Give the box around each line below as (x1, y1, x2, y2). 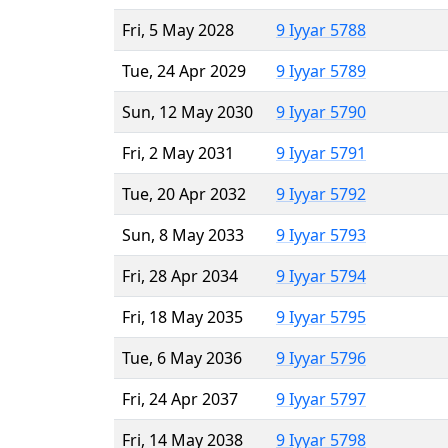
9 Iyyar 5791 (276, 141, 366, 164)
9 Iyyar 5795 (276, 305, 366, 328)
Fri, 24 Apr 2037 (122, 387, 238, 410)
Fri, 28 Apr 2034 (122, 264, 238, 287)
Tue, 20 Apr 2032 (122, 182, 246, 205)
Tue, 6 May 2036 (122, 346, 242, 369)
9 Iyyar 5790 (276, 100, 366, 123)
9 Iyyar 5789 (276, 59, 366, 82)
